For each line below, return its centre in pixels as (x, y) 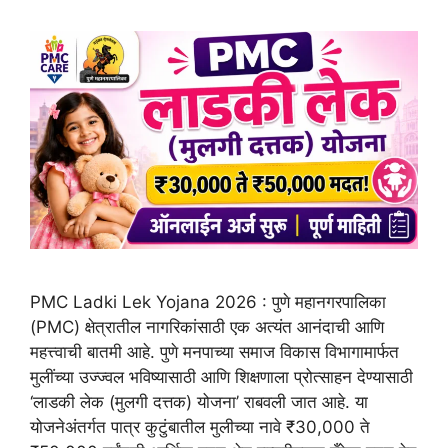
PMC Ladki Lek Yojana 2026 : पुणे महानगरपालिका (208, 302)
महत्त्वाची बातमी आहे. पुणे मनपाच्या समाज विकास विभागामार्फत (214, 352)
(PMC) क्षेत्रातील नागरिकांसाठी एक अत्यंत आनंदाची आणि (207, 327)
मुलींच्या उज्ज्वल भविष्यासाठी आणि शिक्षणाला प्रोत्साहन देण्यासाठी (221, 377)
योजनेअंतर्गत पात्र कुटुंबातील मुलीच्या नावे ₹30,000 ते (200, 427)
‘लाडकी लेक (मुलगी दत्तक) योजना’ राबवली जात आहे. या (199, 402)
